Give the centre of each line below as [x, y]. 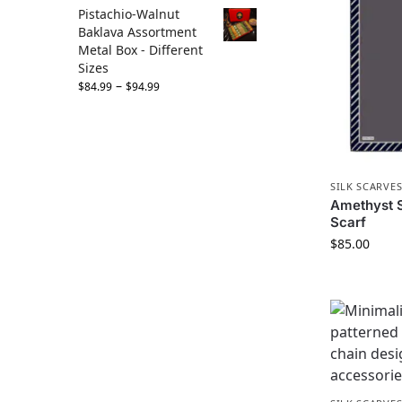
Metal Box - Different [140, 50]
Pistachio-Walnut [129, 14]
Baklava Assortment [137, 32]
